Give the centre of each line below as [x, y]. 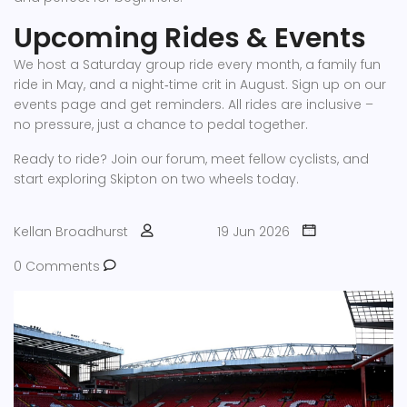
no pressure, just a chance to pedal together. [161, 124]
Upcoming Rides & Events [190, 38]
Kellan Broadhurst [71, 232]
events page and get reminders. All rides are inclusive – [194, 104]
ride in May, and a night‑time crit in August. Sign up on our [200, 84]
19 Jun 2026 [253, 232]
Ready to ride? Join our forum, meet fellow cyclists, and [191, 159]
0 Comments [59, 266]
